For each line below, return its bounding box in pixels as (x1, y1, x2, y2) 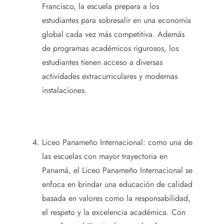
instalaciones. (42, 84, 87, 96)
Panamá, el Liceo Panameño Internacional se (42, 164, 192, 176)
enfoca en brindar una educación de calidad (42, 178, 192, 190)
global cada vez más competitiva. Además (42, 28, 184, 40)
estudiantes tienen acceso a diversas (42, 56, 162, 68)
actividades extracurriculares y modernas (42, 70, 177, 82)
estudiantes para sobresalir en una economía (42, 14, 191, 26)
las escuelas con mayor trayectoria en (42, 150, 167, 162)
